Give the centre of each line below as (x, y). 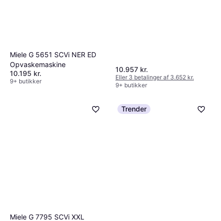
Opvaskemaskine (38, 65)
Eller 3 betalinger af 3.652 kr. (155, 77)
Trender (134, 109)
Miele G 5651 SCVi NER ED (53, 55)
